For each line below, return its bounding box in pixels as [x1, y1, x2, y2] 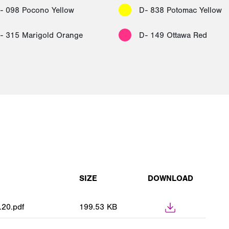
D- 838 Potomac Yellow [139, 5, 222, 15]
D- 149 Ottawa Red [139, 30, 207, 40]
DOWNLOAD [147, 174, 193, 183]
